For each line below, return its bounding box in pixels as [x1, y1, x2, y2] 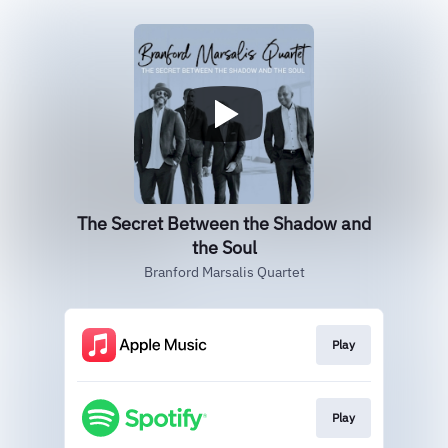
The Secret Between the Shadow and [77, 212, 371, 235]
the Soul [191, 236, 257, 259]
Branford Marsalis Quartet [143, 263, 305, 281]
